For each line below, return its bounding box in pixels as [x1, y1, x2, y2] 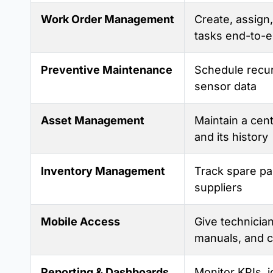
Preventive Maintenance [41, 63, 172, 77]
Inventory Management [41, 165, 165, 178]
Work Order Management [41, 13, 174, 26]
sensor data [194, 80, 257, 93]
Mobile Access [41, 215, 120, 229]
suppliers [194, 181, 243, 194]
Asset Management [41, 114, 144, 127]
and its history [194, 130, 268, 144]
